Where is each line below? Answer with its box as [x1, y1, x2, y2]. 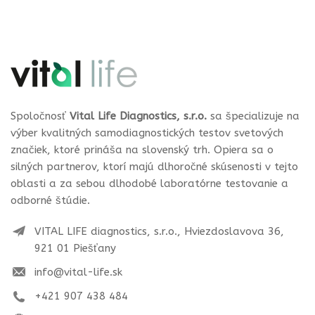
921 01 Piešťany [34, 241, 116, 255]
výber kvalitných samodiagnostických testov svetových [11, 126, 283, 139]
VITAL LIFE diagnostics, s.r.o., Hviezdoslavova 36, [34, 224, 284, 238]
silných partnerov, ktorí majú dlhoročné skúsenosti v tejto [11, 160, 298, 173]
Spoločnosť [11, 109, 70, 122]
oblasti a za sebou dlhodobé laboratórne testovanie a [11, 176, 288, 190]
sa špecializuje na [210, 109, 300, 122]
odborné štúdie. [11, 193, 90, 207]
